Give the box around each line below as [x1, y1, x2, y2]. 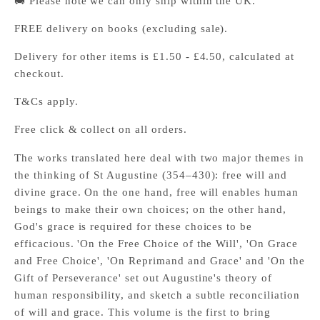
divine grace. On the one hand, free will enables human [14, 186, 299, 198]
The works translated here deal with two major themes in [14, 151, 304, 164]
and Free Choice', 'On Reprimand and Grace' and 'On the [14, 254, 305, 266]
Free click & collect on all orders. [14, 123, 187, 135]
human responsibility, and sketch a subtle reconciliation [14, 289, 300, 301]
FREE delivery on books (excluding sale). [14, 22, 229, 34]
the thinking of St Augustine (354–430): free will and [14, 169, 287, 181]
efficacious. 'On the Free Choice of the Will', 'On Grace [14, 237, 298, 249]
